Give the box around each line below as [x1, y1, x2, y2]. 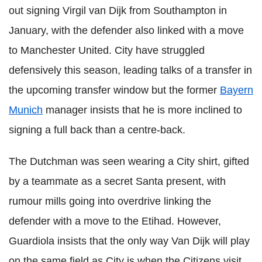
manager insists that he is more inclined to [43, 104, 242, 116]
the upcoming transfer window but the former [9, 84, 220, 96]
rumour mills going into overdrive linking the [9, 195, 211, 207]
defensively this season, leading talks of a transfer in [9, 64, 252, 76]
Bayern [220, 84, 253, 96]
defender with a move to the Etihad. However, [9, 215, 221, 227]
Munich [9, 104, 43, 116]
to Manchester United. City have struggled [9, 44, 205, 56]
